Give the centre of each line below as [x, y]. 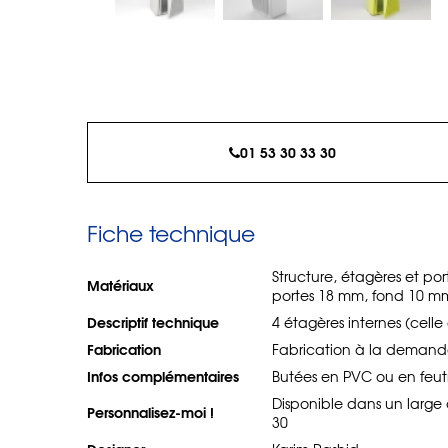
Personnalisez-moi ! [150, 412]
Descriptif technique [153, 322]
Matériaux [120, 285]
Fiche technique [171, 233]
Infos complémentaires [163, 376]
